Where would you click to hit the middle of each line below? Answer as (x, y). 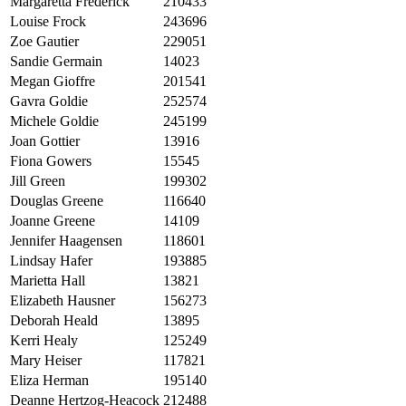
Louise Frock (48, 22)
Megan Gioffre (53, 82)
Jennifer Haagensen (66, 241)
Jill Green (38, 181)
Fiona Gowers (51, 161)
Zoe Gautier (44, 42)
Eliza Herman (49, 381)
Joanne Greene (53, 221)
